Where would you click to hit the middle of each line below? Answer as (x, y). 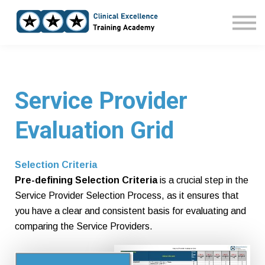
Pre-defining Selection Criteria (86, 180)
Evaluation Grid (94, 131)
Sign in (132, 41)
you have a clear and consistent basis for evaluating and (130, 211)
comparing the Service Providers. (84, 227)
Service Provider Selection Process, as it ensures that (127, 196)
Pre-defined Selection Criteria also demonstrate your (124, 257)
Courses (132, 21)
